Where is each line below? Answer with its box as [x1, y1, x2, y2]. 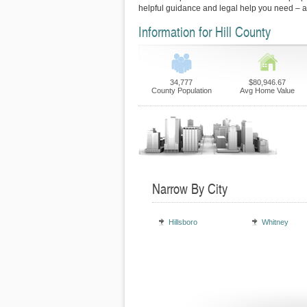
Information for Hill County [138, 22, 271, 41]
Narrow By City [152, 179, 228, 198]
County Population [151, 86, 212, 95]
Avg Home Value [239, 86, 295, 95]
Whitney [262, 218, 288, 226]
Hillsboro [169, 218, 197, 226]
